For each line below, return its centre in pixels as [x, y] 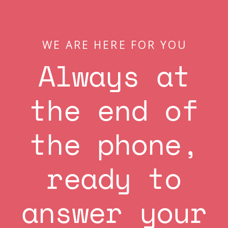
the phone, [114, 146]
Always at [114, 78]
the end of [114, 112]
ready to [114, 180]
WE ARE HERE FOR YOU [115, 45]
